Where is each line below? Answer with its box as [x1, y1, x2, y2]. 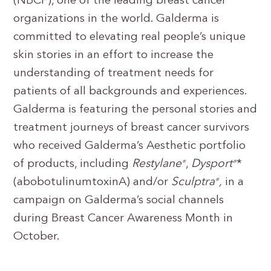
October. [13, 231, 60, 243]
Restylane [132, 158, 182, 170]
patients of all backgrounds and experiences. [13, 86, 247, 97]
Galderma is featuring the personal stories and [13, 104, 258, 116]
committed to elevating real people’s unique [13, 31, 246, 43]
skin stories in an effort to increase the [13, 50, 214, 61]
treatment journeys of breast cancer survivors [13, 122, 250, 134]
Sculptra [171, 177, 215, 188]
